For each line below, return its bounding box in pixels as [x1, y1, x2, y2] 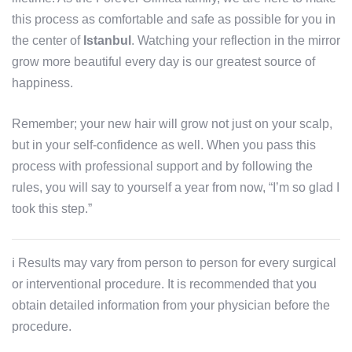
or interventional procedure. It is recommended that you [12, 277, 317, 291]
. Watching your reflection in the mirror [131, 34, 340, 48]
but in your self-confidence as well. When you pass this [12, 138, 316, 152]
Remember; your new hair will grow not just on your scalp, [12, 117, 332, 131]
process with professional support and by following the [12, 159, 313, 174]
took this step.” [12, 202, 92, 216]
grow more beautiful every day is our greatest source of [12, 55, 315, 69]
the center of [12, 34, 83, 48]
